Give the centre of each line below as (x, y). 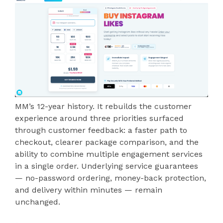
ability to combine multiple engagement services (109, 154)
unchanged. (38, 202)
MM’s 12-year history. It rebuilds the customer (103, 106)
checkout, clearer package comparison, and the (107, 142)
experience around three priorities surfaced (99, 118)
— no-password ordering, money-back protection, (111, 178)
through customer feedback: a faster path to (101, 130)
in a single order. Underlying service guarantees (107, 166)
